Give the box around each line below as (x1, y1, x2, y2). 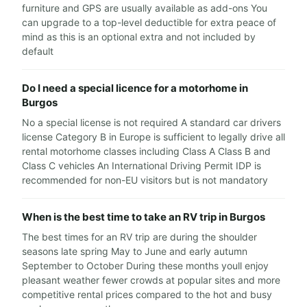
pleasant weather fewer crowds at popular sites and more (22, 274, 280, 286)
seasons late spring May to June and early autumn (22, 245, 247, 257)
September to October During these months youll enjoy (22, 260, 269, 271)
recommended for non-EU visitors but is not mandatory (22, 174, 268, 186)
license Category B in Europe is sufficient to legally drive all (22, 131, 285, 143)
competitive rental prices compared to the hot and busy (22, 288, 272, 300)
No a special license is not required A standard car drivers (22, 116, 281, 128)
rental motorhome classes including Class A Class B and (22, 145, 271, 157)
